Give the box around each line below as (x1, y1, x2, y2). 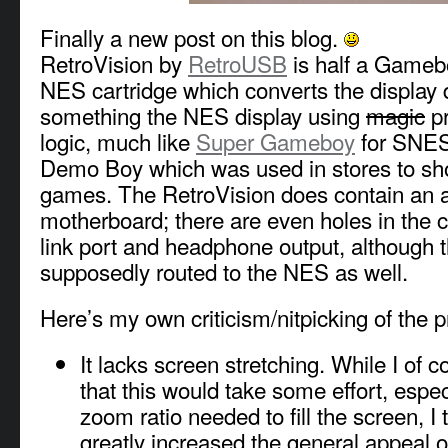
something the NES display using (40, 98, 366, 131)
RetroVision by (40, 46, 188, 79)
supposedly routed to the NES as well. (40, 254, 408, 287)
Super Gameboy (196, 124, 355, 157)
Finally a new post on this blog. (40, 20, 344, 53)
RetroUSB (188, 46, 287, 79)
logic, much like (40, 124, 196, 157)
